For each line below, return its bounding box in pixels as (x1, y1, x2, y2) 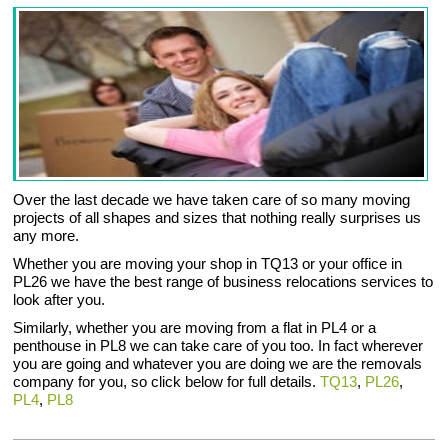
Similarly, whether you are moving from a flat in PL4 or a (13, 319, 377, 337)
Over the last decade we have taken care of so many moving (13, 191, 411, 209)
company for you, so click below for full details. (13, 373, 321, 391)
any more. (13, 227, 80, 245)
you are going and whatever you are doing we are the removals (13, 355, 423, 373)
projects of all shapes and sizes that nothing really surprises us (13, 209, 422, 227)
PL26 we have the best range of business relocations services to (13, 273, 434, 291)
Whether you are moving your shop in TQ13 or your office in (13, 255, 403, 273)
